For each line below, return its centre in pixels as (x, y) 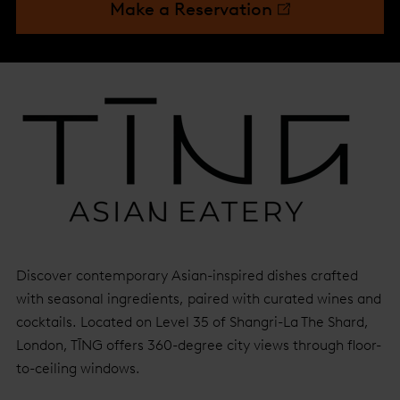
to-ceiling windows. (78, 368)
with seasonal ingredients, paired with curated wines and (199, 299)
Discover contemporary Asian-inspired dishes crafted (187, 275)
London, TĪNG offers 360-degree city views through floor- (199, 345)
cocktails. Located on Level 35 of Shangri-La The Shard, (192, 322)
